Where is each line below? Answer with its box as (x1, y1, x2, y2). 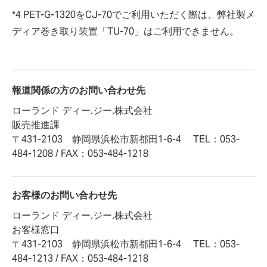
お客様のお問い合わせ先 (12, 189, 117, 201)
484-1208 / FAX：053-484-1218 (12, 147, 148, 160)
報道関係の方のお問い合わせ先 (12, 84, 145, 97)
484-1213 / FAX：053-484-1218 (12, 252, 148, 265)
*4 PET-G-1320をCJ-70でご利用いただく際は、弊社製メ (12, 8, 255, 21)
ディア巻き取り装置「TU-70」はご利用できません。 (12, 25, 239, 38)
